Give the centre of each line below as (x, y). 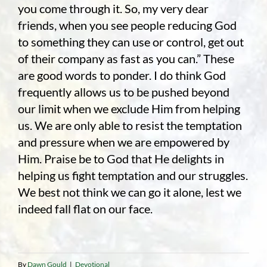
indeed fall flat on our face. (85, 209)
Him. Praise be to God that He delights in (121, 159)
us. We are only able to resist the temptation (130, 125)
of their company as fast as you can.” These (126, 59)
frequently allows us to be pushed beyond (123, 92)
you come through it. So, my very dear (113, 9)
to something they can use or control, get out (131, 42)
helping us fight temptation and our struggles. (133, 176)
